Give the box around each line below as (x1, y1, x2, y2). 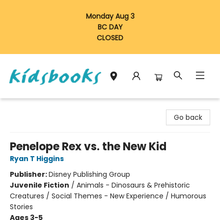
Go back (174, 112, 202, 122)
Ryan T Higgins (10, 154, 64, 164)
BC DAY (97, 22, 123, 32)
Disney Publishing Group (49, 169, 130, 179)
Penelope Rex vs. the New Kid (10, 139, 166, 154)
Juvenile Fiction (10, 180, 69, 190)
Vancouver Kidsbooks (7, 102, 80, 111)
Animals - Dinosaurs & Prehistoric (77, 180, 190, 190)
